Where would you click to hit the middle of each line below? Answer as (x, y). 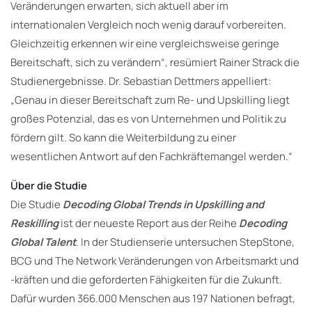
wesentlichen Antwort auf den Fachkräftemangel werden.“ (151, 156)
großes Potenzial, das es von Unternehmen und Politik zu (148, 118)
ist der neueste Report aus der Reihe (149, 223)
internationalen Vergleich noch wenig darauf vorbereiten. (148, 24)
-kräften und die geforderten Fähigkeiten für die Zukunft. (146, 279)
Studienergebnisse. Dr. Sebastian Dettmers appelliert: (141, 81)
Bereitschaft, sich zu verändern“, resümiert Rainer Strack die (155, 62)
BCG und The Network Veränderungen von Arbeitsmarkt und (155, 260)
